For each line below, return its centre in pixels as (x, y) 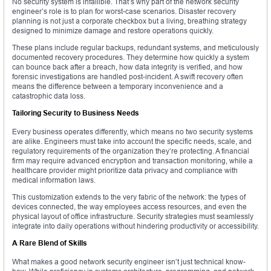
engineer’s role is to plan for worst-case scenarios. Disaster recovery (124, 11)
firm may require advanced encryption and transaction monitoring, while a (132, 161)
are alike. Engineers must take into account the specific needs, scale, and (132, 142)
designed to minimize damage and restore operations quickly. (113, 31)
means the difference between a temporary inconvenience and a (118, 87)
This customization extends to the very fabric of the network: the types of (129, 197)
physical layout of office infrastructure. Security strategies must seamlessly (133, 217)
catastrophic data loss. (49, 96)
